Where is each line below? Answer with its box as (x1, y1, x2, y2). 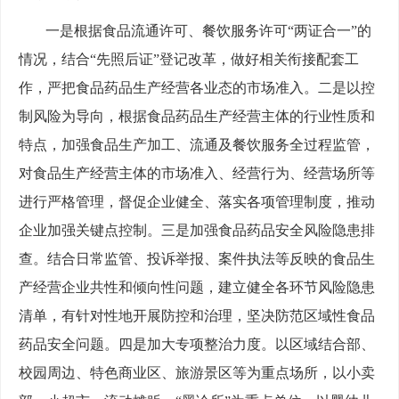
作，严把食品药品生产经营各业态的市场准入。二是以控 (19, 80, 375, 96)
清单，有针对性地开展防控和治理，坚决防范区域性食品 (19, 308, 375, 324)
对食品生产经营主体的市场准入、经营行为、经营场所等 (19, 166, 375, 182)
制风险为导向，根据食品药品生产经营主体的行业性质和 (19, 109, 375, 125)
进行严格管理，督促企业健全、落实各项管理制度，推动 (19, 194, 375, 210)
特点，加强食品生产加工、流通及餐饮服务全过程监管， (19, 137, 375, 153)
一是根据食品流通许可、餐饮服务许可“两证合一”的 (45, 23, 371, 39)
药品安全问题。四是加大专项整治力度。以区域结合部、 (19, 337, 375, 353)
